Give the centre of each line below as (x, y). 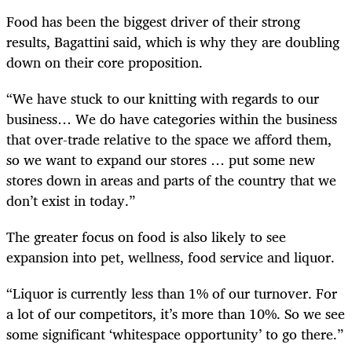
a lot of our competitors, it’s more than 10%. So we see (176, 314)
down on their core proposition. (106, 62)
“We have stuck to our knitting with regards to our (163, 99)
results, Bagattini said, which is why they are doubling (173, 41)
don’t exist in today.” (71, 201)
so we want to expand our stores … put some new (161, 160)
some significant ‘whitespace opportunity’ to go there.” (175, 334)
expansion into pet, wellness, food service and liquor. (170, 257)
